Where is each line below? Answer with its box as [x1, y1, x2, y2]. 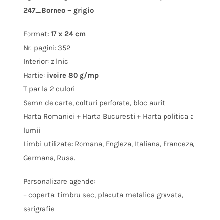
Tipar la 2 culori [23, 84, 75, 93]
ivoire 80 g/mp [46, 70, 99, 80]
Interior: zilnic [23, 56, 68, 66]
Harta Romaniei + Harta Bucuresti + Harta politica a [23, 111, 194, 121]
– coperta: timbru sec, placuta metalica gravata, [23, 190, 183, 199]
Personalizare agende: [23, 176, 95, 186]
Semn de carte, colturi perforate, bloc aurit [23, 98, 165, 107]
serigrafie [23, 204, 55, 213]
